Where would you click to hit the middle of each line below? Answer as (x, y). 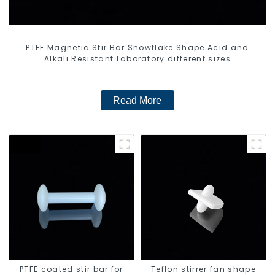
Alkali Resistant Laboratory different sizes (137, 58)
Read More (137, 101)
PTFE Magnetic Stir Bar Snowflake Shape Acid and (137, 47)
